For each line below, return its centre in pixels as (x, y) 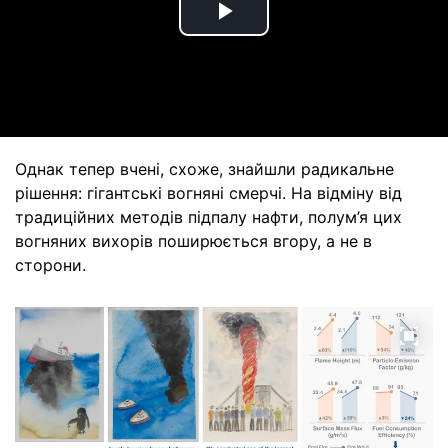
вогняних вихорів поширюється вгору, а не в (193, 241)
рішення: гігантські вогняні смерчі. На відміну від (208, 193)
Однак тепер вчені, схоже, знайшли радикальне (204, 169)
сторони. (50, 265)
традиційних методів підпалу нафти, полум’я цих (208, 217)
